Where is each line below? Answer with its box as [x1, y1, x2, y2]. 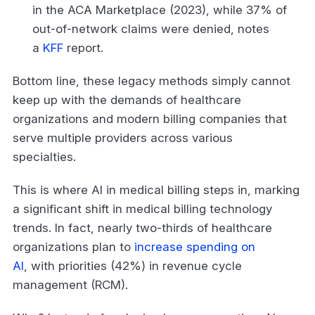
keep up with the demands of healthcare [13, 92, 241, 107]
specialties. [13, 149, 79, 164]
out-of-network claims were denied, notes [32, 21, 269, 36]
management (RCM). [13, 277, 131, 292]
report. [63, 40, 107, 55]
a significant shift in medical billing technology [13, 201, 272, 216]
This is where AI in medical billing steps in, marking [13, 182, 300, 197]
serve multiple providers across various [13, 130, 233, 145]
